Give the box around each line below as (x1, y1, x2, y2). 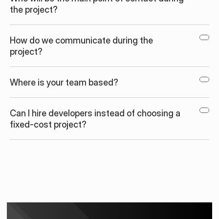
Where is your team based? (10, 77, 118, 88)
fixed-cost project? (10, 119, 87, 130)
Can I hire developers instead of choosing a (10, 108, 180, 118)
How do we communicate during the (10, 35, 153, 45)
